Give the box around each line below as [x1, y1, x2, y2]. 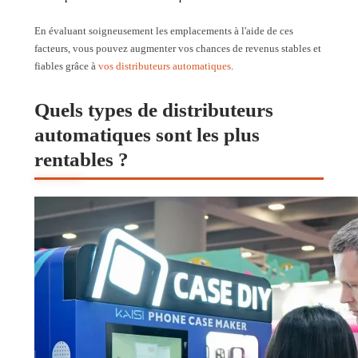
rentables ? [34, 148, 129, 170]
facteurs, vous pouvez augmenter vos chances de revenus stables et [34, 42, 321, 54]
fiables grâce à [34, 59, 98, 72]
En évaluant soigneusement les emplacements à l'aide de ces [34, 24, 293, 37]
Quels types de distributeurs [34, 98, 273, 121]
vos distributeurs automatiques [98, 59, 231, 72]
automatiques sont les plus [34, 123, 260, 145]
